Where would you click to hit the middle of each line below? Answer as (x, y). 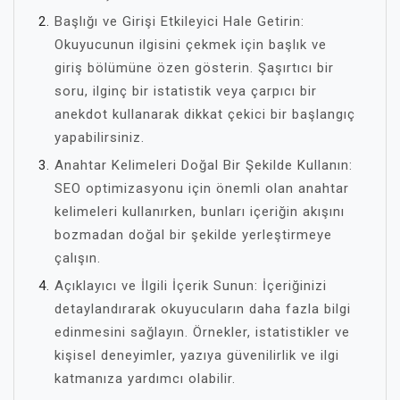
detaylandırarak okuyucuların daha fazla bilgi (203, 309)
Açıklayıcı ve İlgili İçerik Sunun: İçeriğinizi (191, 286)
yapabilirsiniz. (100, 137)
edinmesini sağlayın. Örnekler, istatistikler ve (202, 332)
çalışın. (78, 258)
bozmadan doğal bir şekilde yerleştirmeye (193, 235)
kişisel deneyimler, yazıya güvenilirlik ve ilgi (197, 355)
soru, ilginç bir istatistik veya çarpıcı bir (186, 91)
